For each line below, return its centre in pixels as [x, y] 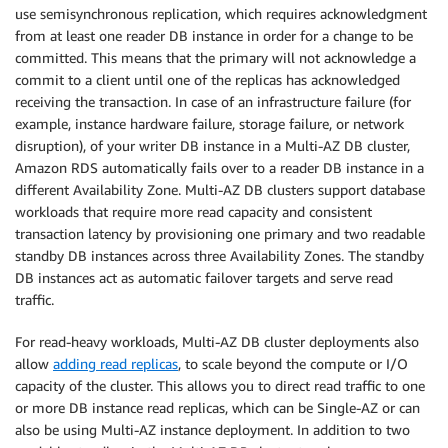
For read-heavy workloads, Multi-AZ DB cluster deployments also [217, 341]
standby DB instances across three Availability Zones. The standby [219, 255]
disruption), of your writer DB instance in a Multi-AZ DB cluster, [212, 145]
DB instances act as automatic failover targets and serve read [204, 277]
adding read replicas [115, 363]
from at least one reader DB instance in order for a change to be [214, 35]
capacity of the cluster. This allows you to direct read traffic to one [220, 385]
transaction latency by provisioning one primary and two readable [220, 233]
